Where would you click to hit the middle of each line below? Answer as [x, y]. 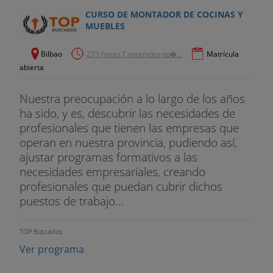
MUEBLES [105, 26]
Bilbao [51, 54]
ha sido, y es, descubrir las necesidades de [127, 113]
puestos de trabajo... [72, 200]
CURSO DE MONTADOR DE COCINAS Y [164, 14]
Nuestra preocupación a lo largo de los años [132, 98]
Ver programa [52, 250]
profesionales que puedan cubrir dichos [121, 186]
